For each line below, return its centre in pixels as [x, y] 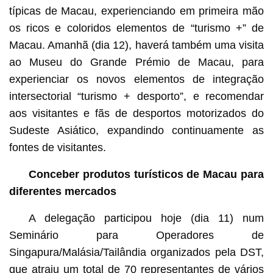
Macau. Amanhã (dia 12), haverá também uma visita [136, 45]
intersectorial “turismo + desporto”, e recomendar [136, 97]
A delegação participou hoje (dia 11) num [146, 218]
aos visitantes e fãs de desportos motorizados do [136, 114]
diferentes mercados [62, 192]
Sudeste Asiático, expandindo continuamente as [136, 131]
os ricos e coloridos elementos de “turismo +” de [136, 28]
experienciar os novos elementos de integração [136, 80]
